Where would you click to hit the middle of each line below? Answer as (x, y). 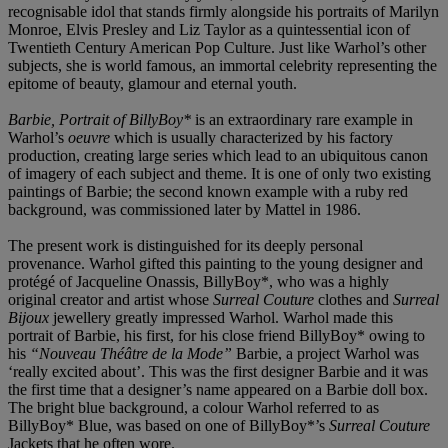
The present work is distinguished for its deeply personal (185, 245)
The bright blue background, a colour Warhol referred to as (193, 407)
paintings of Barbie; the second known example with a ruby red (208, 191)
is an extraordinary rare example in (302, 119)
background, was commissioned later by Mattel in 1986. (184, 209)
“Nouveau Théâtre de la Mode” (131, 353)
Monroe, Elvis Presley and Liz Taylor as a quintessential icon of (209, 29)
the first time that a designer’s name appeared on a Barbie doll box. (218, 389)
